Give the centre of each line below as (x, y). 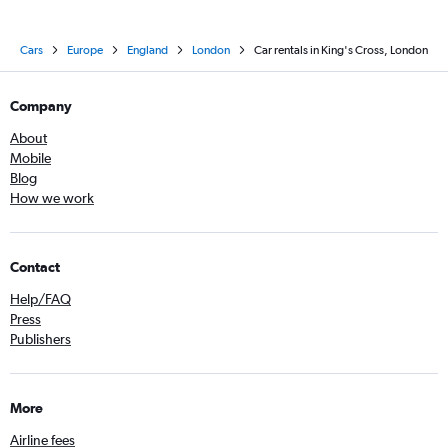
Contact (35, 267)
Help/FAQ (40, 299)
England (147, 50)
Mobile (30, 158)
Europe (85, 50)
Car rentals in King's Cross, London (341, 50)
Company (41, 106)
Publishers (40, 339)
